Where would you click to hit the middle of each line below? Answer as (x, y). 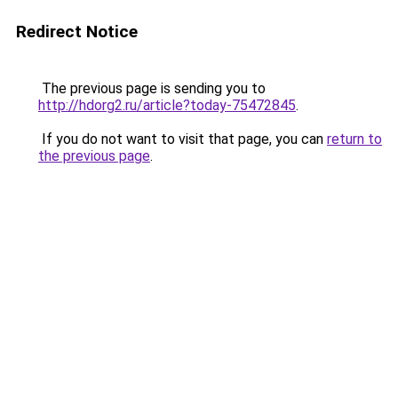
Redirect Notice (77, 32)
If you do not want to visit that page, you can (183, 139)
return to (354, 139)
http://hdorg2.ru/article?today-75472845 (167, 105)
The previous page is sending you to (152, 88)
